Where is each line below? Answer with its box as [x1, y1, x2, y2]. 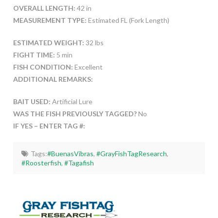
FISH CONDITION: [13, 63, 73, 72]
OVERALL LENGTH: [13, 4, 75, 13]
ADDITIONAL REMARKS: [13, 75, 93, 84]
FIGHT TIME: [13, 51, 55, 59]
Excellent [73, 63, 103, 72]
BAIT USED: [13, 97, 51, 106]
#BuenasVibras [47, 149, 93, 158]
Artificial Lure [50, 97, 92, 106]
